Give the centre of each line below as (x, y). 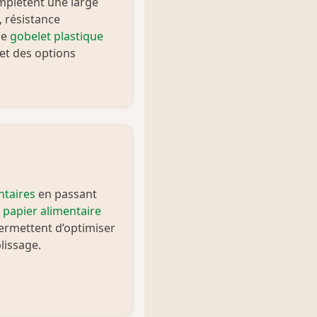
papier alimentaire (52, 211)
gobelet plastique (57, 36)
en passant (66, 194)
